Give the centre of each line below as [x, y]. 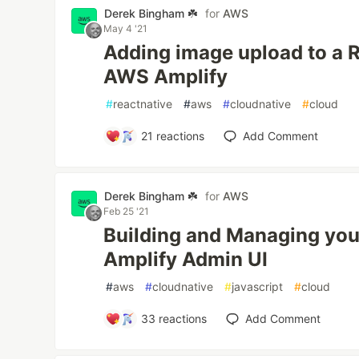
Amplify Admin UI [186, 259]
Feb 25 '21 [127, 211]
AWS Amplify [166, 77]
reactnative [143, 104]
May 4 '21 [126, 28]
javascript [258, 286]
